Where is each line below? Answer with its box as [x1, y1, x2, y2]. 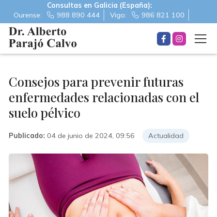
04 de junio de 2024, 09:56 [47, 131, 135, 140]
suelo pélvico [9, 104, 80, 121]
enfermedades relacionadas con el [9, 89, 199, 106]
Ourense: [14, 11, 44, 19]
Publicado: [9, 131, 45, 140]
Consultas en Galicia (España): [46, 1, 152, 10]
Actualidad [148, 131, 184, 140]
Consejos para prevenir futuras [9, 73, 184, 90]
